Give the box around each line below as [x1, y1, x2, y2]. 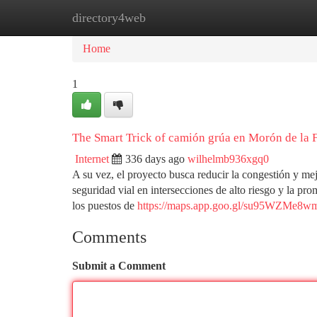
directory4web [72, 11, 146, 25]
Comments [72, 228, 146, 246]
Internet [75, 153, 109, 165]
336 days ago [125, 153, 185, 165]
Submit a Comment [72, 260, 166, 272]
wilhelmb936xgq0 [188, 153, 269, 165]
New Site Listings [142, 11, 222, 23]
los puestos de [72, 200, 137, 212]
